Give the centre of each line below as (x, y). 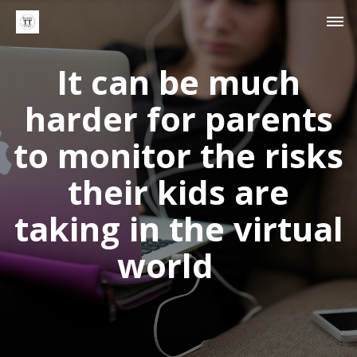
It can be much (178, 82)
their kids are (178, 192)
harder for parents (178, 119)
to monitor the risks (178, 155)
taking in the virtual (178, 229)
